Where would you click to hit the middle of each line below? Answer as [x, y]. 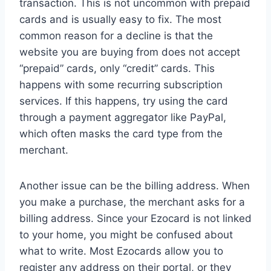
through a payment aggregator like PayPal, [123, 117]
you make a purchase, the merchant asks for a [132, 202]
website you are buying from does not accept [130, 52]
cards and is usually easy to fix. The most [120, 19]
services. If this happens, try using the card [124, 101]
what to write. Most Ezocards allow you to [121, 251]
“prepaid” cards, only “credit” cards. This [117, 68]
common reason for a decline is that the [116, 35]
